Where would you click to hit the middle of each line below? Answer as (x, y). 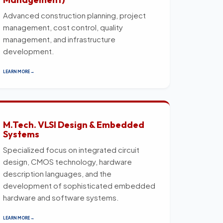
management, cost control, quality (63, 27)
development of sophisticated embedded (79, 185)
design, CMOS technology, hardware (67, 161)
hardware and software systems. (61, 197)
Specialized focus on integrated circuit (71, 149)
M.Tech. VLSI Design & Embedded (74, 124)
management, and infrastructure (59, 39)
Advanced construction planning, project (74, 15)
